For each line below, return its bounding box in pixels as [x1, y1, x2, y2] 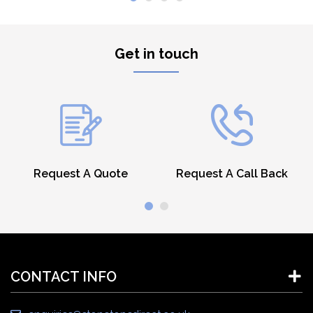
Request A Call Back [176, 166, 289, 180]
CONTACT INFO [10, 268, 117, 285]
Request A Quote [34, 166, 129, 180]
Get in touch [115, 45, 198, 62]
